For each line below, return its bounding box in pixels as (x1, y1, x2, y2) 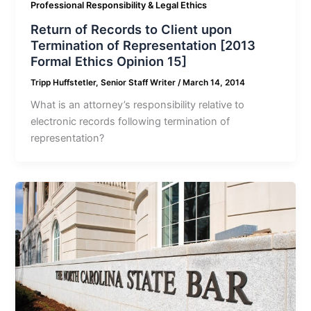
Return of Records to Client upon (31, 21, 233, 37)
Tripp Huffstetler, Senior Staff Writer (31, 77, 178, 87)
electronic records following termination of (31, 115, 230, 128)
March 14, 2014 (183, 77, 246, 87)
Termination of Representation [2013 (31, 37, 256, 53)
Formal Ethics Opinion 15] (31, 53, 187, 69)
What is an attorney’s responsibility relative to (31, 99, 245, 112)
